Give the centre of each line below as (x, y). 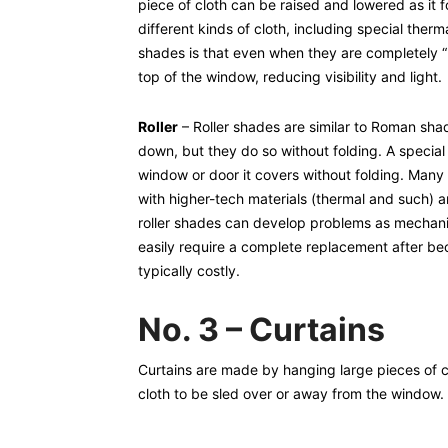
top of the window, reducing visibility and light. (290, 76)
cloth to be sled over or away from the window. (291, 393)
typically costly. (189, 270)
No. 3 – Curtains (261, 329)
